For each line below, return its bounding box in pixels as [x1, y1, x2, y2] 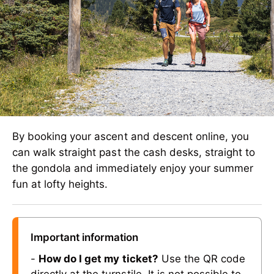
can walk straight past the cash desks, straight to [12, 146, 256, 158]
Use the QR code [158, 253, 246, 265]
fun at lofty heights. [12, 178, 108, 190]
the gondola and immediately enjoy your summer [12, 162, 254, 174]
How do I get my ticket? [39, 253, 158, 265]
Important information [31, 231, 139, 243]
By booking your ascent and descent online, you [12, 130, 250, 143]
